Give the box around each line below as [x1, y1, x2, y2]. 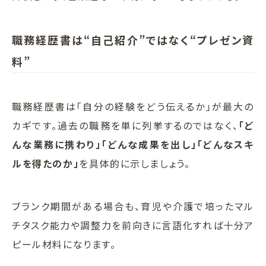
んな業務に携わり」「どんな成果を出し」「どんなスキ [12, 137, 254, 152]
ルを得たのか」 [12, 156, 80, 171]
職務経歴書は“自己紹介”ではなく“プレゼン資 [12, 32, 254, 48]
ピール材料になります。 [12, 237, 116, 252]
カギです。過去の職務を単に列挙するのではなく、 [12, 118, 239, 133]
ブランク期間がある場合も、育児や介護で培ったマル [12, 199, 254, 214]
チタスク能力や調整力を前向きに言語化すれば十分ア [12, 218, 254, 233]
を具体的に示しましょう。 [79, 156, 191, 171]
